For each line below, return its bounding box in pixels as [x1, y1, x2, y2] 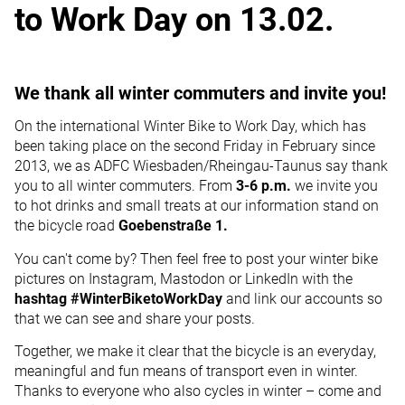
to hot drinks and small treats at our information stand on [14, 197, 379, 215]
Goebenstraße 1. [118, 217, 231, 235]
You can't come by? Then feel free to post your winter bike [14, 250, 378, 268]
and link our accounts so [222, 289, 382, 307]
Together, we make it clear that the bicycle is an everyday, [14, 343, 376, 361]
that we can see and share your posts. [14, 309, 255, 327]
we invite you [291, 177, 378, 195]
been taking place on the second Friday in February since [14, 137, 375, 155]
